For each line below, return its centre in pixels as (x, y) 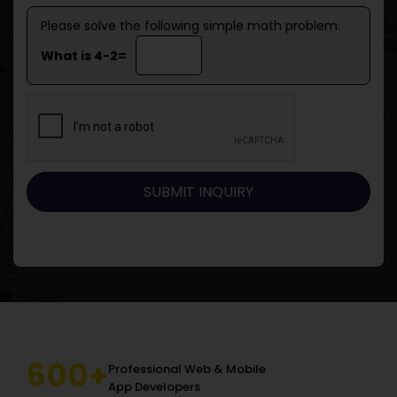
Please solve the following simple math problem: (191, 26)
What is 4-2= (84, 55)
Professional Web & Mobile (187, 369)
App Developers (154, 386)
